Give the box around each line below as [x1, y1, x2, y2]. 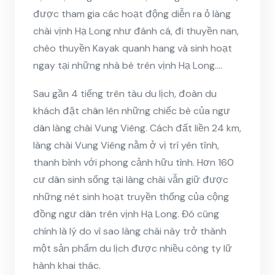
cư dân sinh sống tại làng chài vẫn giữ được [33, 172, 228, 186]
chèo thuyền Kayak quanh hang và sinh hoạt [33, 41, 232, 55]
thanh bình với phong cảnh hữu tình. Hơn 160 [33, 155, 234, 169]
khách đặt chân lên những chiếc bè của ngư [33, 104, 230, 117]
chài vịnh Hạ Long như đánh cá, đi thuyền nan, [33, 24, 239, 37]
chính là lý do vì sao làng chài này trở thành [33, 224, 227, 238]
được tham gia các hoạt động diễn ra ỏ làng [33, 7, 231, 20]
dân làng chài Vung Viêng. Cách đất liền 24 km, [33, 121, 241, 134]
